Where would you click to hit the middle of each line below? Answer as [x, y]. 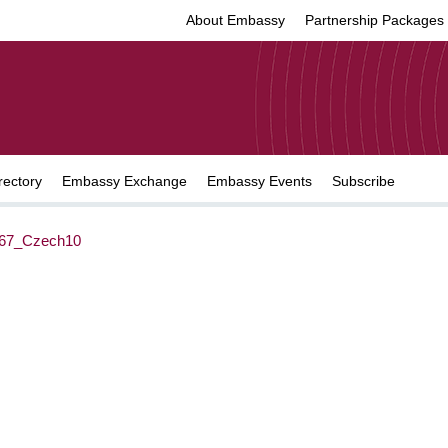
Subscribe [363, 181]
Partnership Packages [374, 20]
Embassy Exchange [124, 181]
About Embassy [235, 20]
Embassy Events [259, 181]
